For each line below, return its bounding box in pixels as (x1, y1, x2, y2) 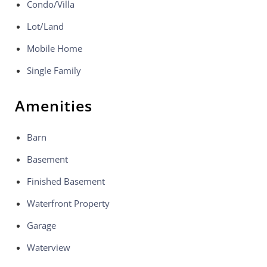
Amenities (15, 95, 92, 116)
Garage (27, 219, 56, 231)
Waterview (27, 241, 70, 253)
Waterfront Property (27, 197, 110, 209)
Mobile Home (27, 42, 82, 54)
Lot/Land (27, 20, 64, 32)
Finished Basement (27, 175, 105, 187)
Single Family (27, 64, 81, 76)
